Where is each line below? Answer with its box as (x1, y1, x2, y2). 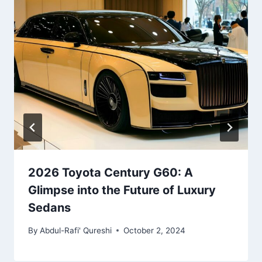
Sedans (28, 201, 71, 215)
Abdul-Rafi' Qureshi (40, 225, 112, 235)
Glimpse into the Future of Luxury (28, 183, 216, 198)
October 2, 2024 (123, 225, 186, 235)
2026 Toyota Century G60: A (28, 166, 193, 180)
